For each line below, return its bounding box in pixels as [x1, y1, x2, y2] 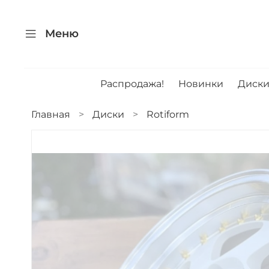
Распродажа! [100, 78, 164, 90]
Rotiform [147, 109, 189, 121]
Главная [31, 109, 70, 121]
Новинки [178, 78, 223, 90]
